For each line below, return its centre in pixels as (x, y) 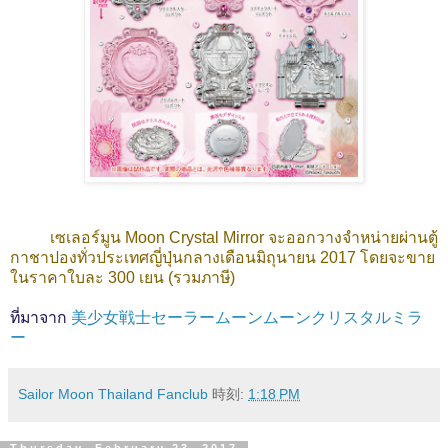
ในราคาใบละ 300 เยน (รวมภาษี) (122, 278)
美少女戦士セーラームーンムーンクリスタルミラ (247, 318)
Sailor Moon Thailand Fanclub (113, 394)
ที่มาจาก (40, 318)
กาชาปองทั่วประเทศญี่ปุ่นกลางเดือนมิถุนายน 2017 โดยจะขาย (222, 258)
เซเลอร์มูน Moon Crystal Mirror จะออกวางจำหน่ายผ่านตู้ (244, 238)
